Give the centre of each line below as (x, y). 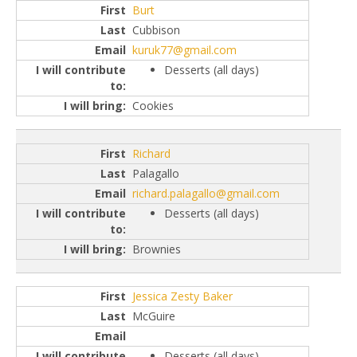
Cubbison (156, 30)
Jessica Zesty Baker (182, 296)
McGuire (154, 316)
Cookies (153, 106)
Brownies (157, 249)
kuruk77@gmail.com (184, 50)
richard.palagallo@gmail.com (206, 193)
